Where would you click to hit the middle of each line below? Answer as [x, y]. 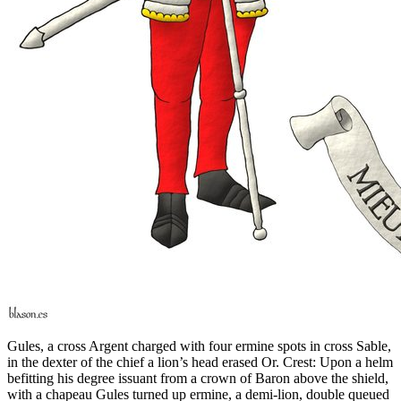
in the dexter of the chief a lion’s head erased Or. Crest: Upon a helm [200, 363]
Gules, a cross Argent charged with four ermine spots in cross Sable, [199, 346]
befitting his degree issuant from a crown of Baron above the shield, [198, 379]
